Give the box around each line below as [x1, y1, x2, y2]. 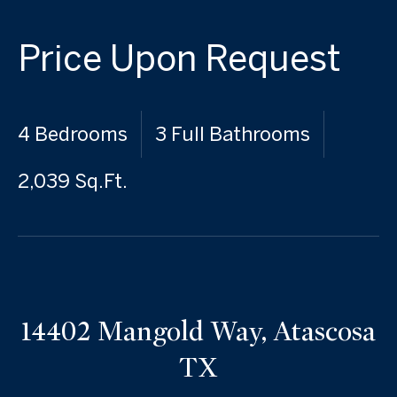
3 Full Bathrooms [155, 122, 310, 145]
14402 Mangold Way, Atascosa [21, 315, 376, 348]
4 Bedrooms [18, 122, 128, 145]
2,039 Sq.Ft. [18, 169, 128, 192]
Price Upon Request [18, 37, 341, 78]
